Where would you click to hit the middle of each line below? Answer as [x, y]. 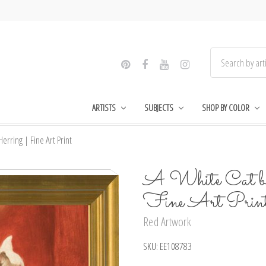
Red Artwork [167, 222]
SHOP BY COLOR [225, 107]
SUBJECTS [159, 107]
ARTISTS [104, 107]
